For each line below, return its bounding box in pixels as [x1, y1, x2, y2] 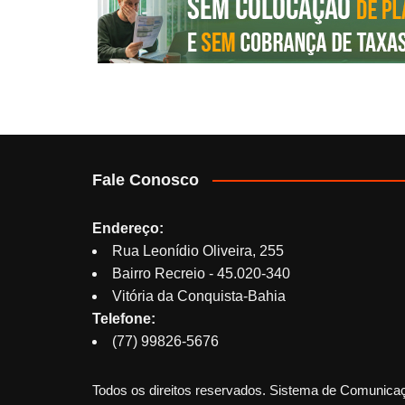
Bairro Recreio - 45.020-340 [112, 265, 290, 281]
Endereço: [92, 220, 164, 236]
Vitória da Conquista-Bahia [112, 287, 286, 304]
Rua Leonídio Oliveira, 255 [112, 242, 284, 259]
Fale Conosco [92, 170, 199, 189]
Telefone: [92, 310, 155, 326]
